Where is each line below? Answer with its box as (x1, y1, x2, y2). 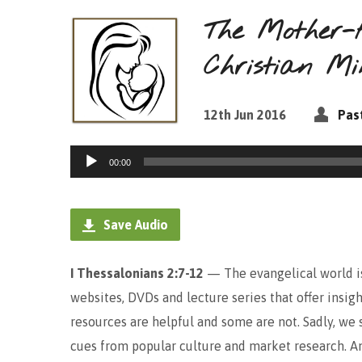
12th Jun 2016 (204, 107, 286, 122)
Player (69, 174, 107, 188)
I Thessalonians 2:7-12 (70, 266, 207, 280)
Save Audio (100, 217, 168, 232)
